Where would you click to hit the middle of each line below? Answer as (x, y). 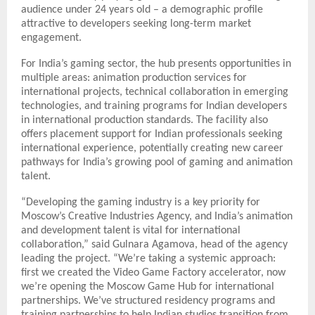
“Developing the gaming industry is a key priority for (141, 202)
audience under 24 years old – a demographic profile (142, 9)
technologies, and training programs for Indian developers (154, 106)
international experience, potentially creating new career (152, 148)
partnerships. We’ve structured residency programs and (148, 301)
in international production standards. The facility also (144, 120)
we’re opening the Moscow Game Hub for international (148, 287)
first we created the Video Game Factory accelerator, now (153, 272)
